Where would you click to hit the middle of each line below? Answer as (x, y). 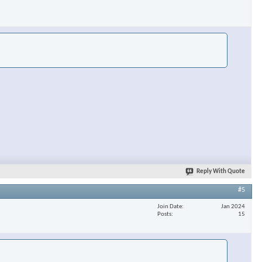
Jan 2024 (233, 206)
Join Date (170, 206)
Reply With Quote (221, 172)
